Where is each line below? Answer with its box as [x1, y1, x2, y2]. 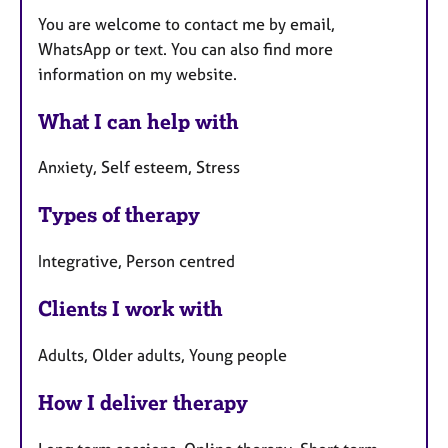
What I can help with [38, 108, 239, 134]
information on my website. [38, 63, 237, 84]
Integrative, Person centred [38, 251, 235, 272]
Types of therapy [38, 202, 200, 228]
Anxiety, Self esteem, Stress [38, 157, 240, 178]
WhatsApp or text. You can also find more [38, 38, 333, 59]
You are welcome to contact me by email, [38, 13, 335, 34]
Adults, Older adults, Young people [38, 344, 287, 365]
